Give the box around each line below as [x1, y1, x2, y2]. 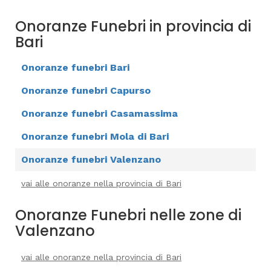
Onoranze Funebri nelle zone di [15, 205, 241, 225]
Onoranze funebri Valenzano [21, 154, 161, 165]
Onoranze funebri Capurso [21, 85, 151, 96]
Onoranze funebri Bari [21, 62, 129, 73]
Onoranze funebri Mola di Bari [21, 131, 169, 142]
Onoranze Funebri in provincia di [15, 16, 251, 36]
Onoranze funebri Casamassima [21, 108, 178, 119]
